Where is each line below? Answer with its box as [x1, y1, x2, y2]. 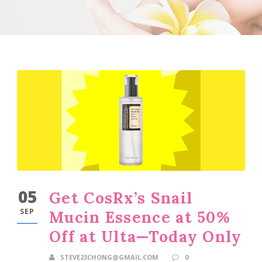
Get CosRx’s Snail [49, 188, 193, 208]
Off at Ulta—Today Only [49, 226, 242, 246]
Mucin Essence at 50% [49, 207, 230, 227]
